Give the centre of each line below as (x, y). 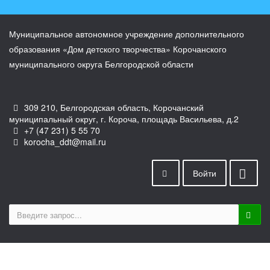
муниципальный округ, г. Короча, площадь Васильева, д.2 (124, 119)
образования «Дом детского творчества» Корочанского (118, 49)
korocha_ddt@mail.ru (64, 142)
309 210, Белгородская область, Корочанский (113, 107)
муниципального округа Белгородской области (101, 64)
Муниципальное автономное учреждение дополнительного (127, 34)
